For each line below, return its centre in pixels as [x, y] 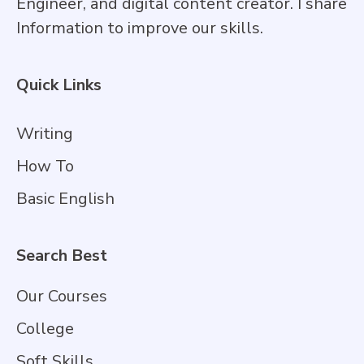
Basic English [65, 199]
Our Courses [62, 297]
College [45, 329]
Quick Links [59, 85]
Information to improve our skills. [140, 28]
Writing [45, 134]
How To [45, 167]
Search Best [62, 256]
